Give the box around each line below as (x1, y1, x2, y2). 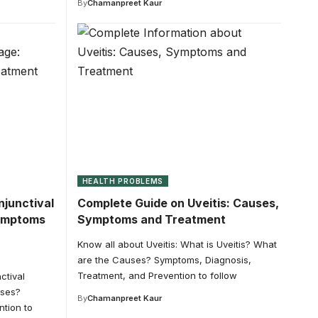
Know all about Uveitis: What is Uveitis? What (77, 238, 277, 250)
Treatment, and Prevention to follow (77, 269, 237, 281)
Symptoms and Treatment (77, 212, 226, 226)
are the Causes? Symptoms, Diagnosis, (77, 253, 251, 265)
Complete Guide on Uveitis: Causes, (77, 195, 279, 210)
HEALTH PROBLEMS (82, 176, 163, 185)
